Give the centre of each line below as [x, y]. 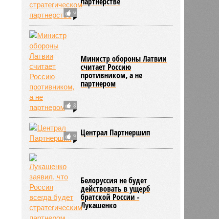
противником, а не [112, 75]
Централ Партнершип [116, 132]
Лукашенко [99, 205]
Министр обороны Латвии [124, 58]
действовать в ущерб [116, 188]
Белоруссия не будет [114, 180]
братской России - [110, 197]
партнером [99, 83]
